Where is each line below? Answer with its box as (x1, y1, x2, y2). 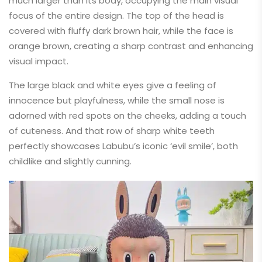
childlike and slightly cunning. (9, 155, 132, 167)
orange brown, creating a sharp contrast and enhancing (9, 40, 253, 52)
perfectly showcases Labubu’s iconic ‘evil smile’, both (9, 140, 238, 152)
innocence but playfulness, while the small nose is (9, 94, 225, 106)
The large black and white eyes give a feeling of (9, 79, 216, 91)
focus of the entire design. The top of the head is (9, 9, 224, 22)
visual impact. (9, 55, 68, 67)
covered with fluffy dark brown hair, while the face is (9, 25, 233, 37)
